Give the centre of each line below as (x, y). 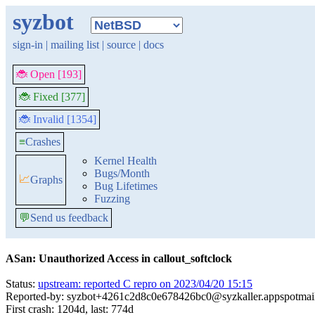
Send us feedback (69, 218)
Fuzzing (112, 199)
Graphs (46, 180)
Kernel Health (126, 161)
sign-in (28, 45)
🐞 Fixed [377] (52, 97)
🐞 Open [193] (49, 74)
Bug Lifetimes (126, 186)
